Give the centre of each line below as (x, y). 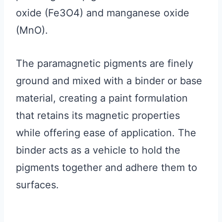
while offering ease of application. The (106, 133)
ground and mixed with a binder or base (109, 81)
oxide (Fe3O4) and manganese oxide (103, 13)
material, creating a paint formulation (102, 98)
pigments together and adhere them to (107, 167)
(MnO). (32, 30)
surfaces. (37, 185)
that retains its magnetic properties (98, 115)
